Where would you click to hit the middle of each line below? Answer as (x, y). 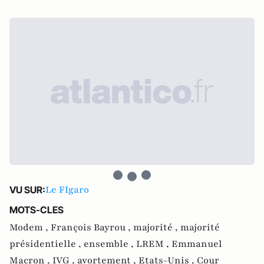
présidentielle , (47, 244)
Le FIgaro (67, 190)
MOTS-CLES (37, 210)
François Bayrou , (92, 227)
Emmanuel (197, 244)
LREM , (154, 244)
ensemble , (110, 244)
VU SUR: (27, 190)
